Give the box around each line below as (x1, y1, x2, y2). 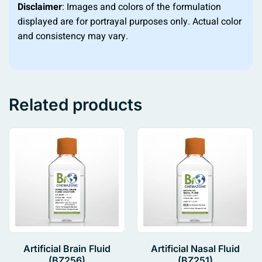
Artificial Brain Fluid (23, 243, 111, 255)
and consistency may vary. (18, 29, 128, 44)
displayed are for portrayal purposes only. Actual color (18, 15, 242, 29)
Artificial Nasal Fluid (150, 243, 240, 255)
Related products (9, 95, 142, 115)
